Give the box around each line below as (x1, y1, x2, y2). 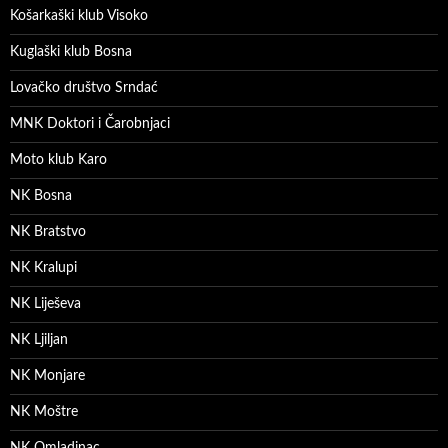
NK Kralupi (10, 260, 77, 275)
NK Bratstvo (10, 224, 86, 239)
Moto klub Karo (10, 152, 107, 167)
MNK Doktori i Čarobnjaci (10, 116, 170, 131)
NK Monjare (10, 368, 85, 383)
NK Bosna (10, 188, 72, 203)
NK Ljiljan (10, 332, 68, 347)
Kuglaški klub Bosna (10, 44, 132, 59)
